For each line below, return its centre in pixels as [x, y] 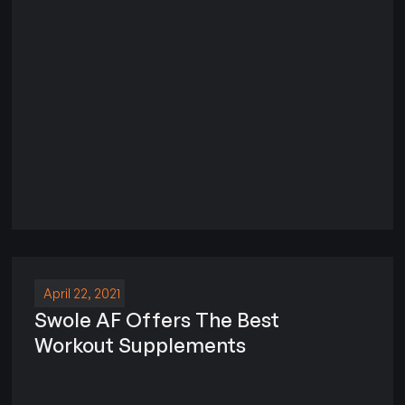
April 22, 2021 [82, 293]
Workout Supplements [141, 344]
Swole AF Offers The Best [157, 319]
